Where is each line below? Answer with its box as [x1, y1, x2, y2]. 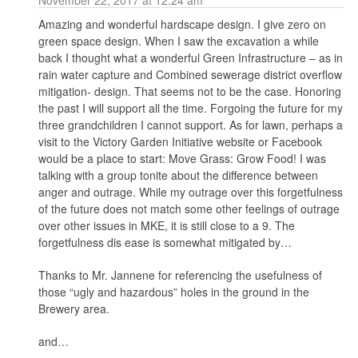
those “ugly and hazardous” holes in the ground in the [38, 283, 309, 300]
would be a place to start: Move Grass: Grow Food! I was [38, 149, 326, 166]
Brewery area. [38, 300, 109, 316]
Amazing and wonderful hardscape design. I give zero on [38, 15, 326, 32]
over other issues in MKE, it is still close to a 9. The [38, 217, 295, 233]
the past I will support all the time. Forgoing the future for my [38, 99, 343, 116]
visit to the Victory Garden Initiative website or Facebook [38, 133, 322, 149]
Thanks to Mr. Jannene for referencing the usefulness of [38, 266, 322, 283]
